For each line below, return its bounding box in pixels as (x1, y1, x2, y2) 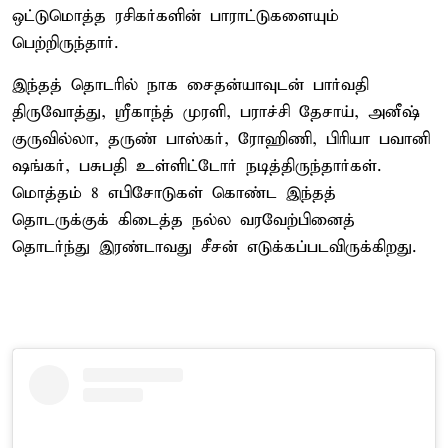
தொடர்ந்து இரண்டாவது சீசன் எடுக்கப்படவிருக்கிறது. (12, 236, 416, 258)
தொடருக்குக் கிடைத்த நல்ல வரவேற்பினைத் (12, 209, 355, 231)
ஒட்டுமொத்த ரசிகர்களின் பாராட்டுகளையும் (12, 5, 339, 27)
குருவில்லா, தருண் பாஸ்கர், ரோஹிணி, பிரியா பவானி (12, 128, 430, 150)
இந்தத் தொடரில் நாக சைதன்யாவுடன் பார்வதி (12, 74, 369, 96)
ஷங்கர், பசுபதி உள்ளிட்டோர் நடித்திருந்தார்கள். (12, 155, 381, 177)
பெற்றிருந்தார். (12, 32, 118, 54)
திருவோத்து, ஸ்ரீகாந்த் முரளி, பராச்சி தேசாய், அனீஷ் (12, 101, 420, 123)
